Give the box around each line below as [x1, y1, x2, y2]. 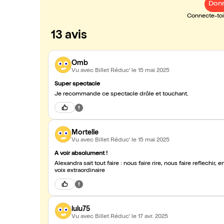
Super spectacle [54, 81, 100, 87]
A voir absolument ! [54, 151, 107, 157]
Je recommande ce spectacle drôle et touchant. [54, 91, 188, 97]
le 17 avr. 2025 [131, 213, 168, 220]
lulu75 [71, 205, 90, 213]
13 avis [51, 30, 87, 42]
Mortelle [71, 129, 98, 136]
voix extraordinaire [54, 168, 105, 174]
